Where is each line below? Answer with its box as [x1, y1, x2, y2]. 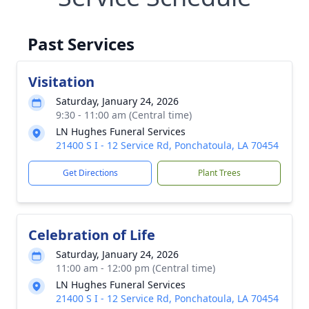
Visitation [28, 72, 94, 91]
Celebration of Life [28, 226, 155, 244]
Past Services [28, 32, 134, 55]
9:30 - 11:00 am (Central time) [56, 108, 192, 121]
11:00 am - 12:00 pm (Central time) [56, 261, 215, 275]
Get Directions [62, 167, 118, 179]
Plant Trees [197, 167, 241, 179]
